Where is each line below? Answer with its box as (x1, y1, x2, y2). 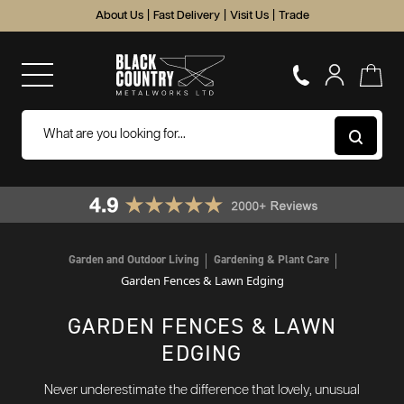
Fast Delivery (152, 10, 220, 22)
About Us (95, 10, 143, 22)
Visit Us (229, 10, 269, 22)
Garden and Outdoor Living (68, 252, 199, 267)
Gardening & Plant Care (213, 252, 329, 267)
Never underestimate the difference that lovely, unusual (44, 383, 360, 397)
